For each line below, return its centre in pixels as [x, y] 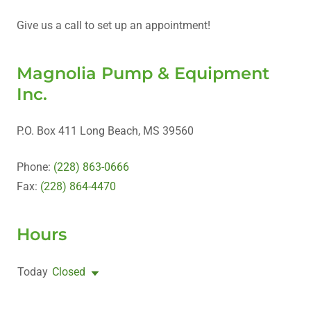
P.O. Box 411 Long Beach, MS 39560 [105, 131]
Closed [69, 272]
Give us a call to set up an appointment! [114, 26]
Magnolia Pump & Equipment [143, 74]
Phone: [35, 167]
